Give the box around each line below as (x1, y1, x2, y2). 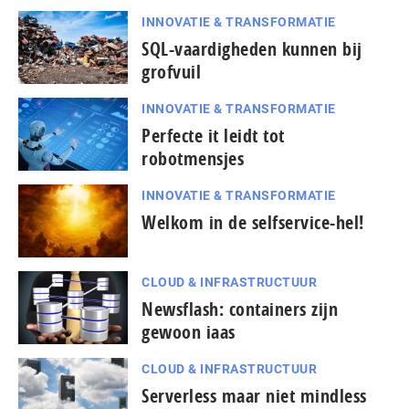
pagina (35, 382, 83, 400)
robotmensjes (142, 146, 244, 171)
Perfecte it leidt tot (142, 123, 285, 148)
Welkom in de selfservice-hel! (142, 210, 364, 235)
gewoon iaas (142, 320, 236, 344)
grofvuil (142, 59, 201, 84)
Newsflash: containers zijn (142, 297, 338, 321)
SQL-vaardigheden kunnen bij (142, 37, 362, 61)
